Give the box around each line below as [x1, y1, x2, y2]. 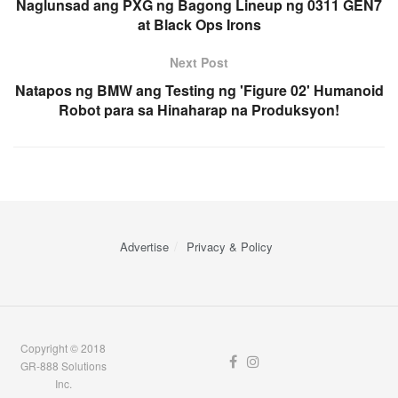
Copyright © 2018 [20, 340, 107, 355]
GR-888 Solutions [20, 358, 107, 373]
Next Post [170, 53, 228, 71]
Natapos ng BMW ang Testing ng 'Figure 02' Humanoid [14, 80, 384, 100]
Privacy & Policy [187, 238, 273, 255]
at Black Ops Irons [137, 14, 261, 35]
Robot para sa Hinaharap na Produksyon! [59, 99, 339, 120]
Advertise [120, 238, 169, 255]
